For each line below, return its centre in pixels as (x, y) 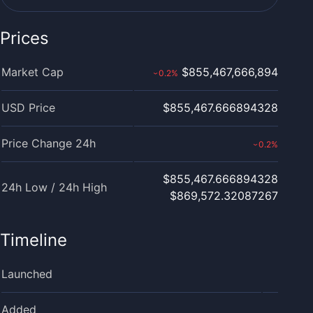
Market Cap (32, 72)
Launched (27, 274)
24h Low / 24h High (54, 187)
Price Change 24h (49, 143)
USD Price (28, 108)
